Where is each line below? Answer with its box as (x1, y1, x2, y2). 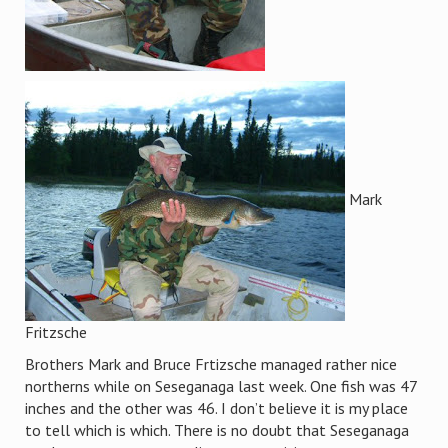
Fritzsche (25, 322, 87, 342)
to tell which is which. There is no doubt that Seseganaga (25, 420, 409, 440)
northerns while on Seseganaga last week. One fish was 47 (25, 376, 417, 396)
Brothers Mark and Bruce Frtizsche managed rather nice (25, 354, 397, 374)
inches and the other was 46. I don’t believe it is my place (25, 398, 408, 418)
